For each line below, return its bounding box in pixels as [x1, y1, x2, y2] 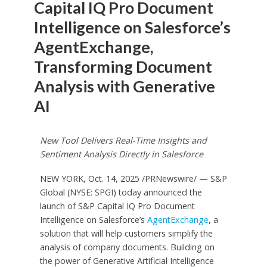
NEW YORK [39, 173, 83, 185]
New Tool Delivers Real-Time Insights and [39, 135, 207, 147]
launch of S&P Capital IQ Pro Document [39, 200, 195, 212]
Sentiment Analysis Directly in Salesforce [39, 148, 203, 160]
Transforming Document [33, 57, 212, 77]
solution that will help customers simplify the [39, 228, 213, 240]
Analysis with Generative [33, 76, 215, 97]
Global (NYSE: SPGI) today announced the [39, 187, 202, 198]
